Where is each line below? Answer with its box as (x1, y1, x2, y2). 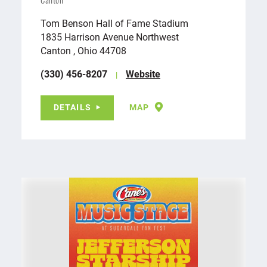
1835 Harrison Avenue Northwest (41, 30, 181, 43)
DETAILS (54, 101, 91, 113)
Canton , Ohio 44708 (41, 44, 126, 57)
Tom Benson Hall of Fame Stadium (41, 16, 188, 29)
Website (126, 67, 160, 80)
